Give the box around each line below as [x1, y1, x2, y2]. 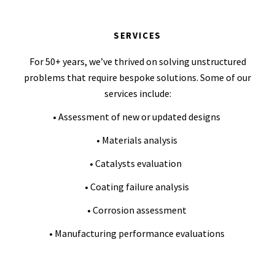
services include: [104, 87, 171, 99]
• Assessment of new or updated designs [53, 110, 222, 123]
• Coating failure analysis [84, 180, 191, 193]
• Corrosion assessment [87, 204, 188, 216]
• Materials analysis [96, 134, 179, 146]
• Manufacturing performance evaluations [48, 227, 227, 239]
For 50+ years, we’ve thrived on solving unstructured [29, 55, 246, 68]
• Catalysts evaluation [90, 157, 185, 169]
